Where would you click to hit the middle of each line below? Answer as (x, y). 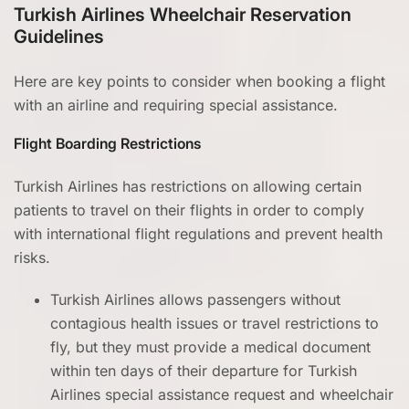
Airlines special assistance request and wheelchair (222, 394)
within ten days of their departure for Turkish (204, 371)
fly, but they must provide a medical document (210, 347)
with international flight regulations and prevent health (198, 234)
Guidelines (59, 37)
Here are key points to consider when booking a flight (199, 81)
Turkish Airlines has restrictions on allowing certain (188, 186)
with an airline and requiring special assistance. (176, 105)
